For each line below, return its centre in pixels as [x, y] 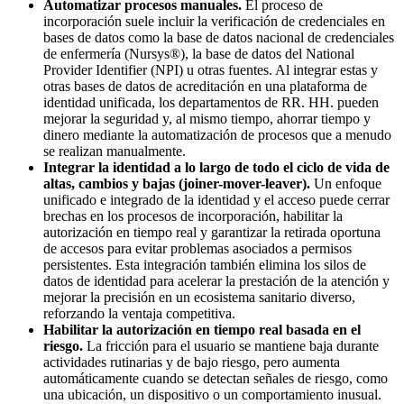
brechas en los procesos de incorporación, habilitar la [193, 216]
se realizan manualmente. [115, 151]
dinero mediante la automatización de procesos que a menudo [217, 135]
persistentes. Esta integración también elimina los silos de [205, 265]
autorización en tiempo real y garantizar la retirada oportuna [212, 233]
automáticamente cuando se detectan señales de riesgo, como [216, 379]
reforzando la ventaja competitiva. [139, 314]
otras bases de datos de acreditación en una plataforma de [205, 87]
